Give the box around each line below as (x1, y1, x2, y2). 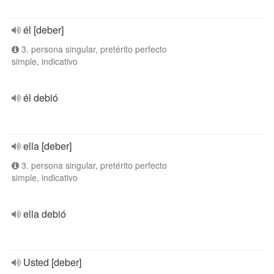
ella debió (23, 207, 66, 221)
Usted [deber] (23, 255, 81, 269)
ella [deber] (23, 139, 72, 153)
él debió (23, 91, 58, 105)
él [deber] (23, 23, 64, 37)
